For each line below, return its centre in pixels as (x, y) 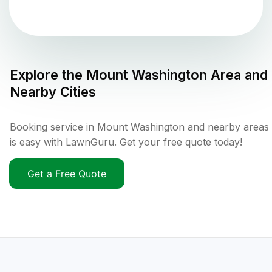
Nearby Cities (53, 92)
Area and (237, 75)
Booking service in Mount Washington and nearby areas (139, 127)
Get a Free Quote (67, 174)
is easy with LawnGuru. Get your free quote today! (126, 142)
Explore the (48, 75)
